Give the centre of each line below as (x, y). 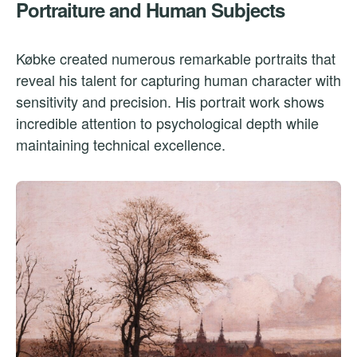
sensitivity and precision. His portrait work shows (170, 101)
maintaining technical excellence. (121, 144)
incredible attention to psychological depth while (167, 122)
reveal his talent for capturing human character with (178, 79)
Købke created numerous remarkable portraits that (176, 58)
